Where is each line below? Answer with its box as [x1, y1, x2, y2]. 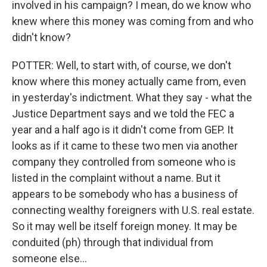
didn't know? [12, 31, 71, 44]
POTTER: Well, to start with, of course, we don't [12, 59, 231, 72]
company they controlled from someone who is [12, 156, 236, 168]
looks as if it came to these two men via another [12, 139, 238, 152]
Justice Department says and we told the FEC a [12, 107, 234, 120]
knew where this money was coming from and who [12, 15, 253, 27]
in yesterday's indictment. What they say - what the [12, 91, 252, 104]
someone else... [12, 252, 87, 265]
